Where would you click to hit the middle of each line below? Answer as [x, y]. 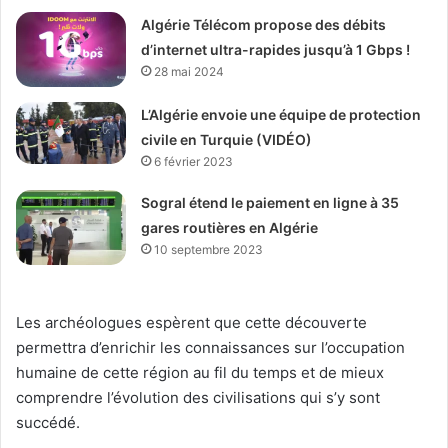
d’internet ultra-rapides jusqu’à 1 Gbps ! [276, 49]
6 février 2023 [194, 161]
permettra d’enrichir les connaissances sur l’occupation [210, 347]
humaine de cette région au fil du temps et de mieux [200, 372]
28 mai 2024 [189, 71]
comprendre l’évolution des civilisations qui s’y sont [198, 397]
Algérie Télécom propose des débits [264, 24]
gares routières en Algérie [230, 227]
